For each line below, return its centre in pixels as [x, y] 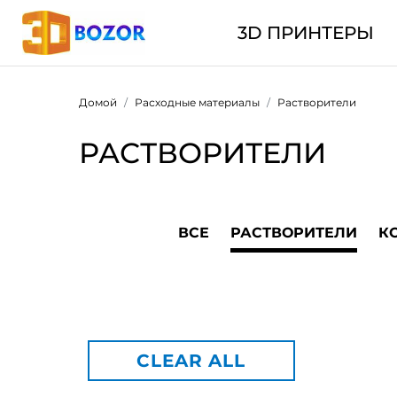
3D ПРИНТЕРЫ [305, 33]
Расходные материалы [197, 102]
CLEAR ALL [191, 361]
